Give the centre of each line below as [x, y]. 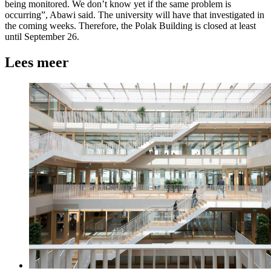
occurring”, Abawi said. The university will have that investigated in [135, 15]
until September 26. [42, 36]
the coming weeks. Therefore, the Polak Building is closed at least [130, 25]
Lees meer [37, 62]
